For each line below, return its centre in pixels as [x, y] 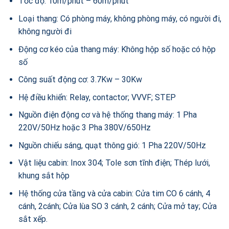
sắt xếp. [33, 219]
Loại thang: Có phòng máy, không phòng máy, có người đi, [120, 18]
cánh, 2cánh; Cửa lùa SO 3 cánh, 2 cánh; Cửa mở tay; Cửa [117, 207]
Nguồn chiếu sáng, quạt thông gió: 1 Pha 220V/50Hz [112, 145]
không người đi [45, 31]
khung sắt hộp [44, 176]
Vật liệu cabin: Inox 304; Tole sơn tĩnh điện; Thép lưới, [114, 163]
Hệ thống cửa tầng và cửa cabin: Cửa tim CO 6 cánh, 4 [114, 194]
